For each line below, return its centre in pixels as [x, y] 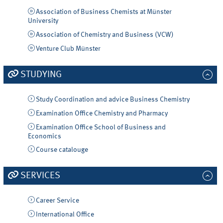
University [43, 21]
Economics [45, 136]
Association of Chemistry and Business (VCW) [105, 35]
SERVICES [40, 176]
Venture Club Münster [68, 49]
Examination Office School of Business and [101, 127]
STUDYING [41, 74]
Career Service [57, 201]
